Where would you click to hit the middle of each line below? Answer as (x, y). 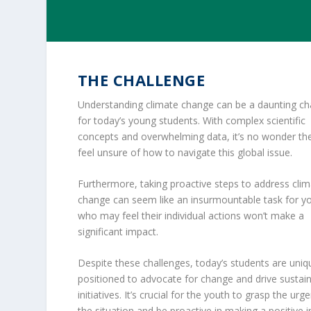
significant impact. (118, 231)
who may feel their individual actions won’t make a (191, 215)
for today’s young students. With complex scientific (191, 120)
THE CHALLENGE (141, 79)
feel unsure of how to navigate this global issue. (185, 152)
